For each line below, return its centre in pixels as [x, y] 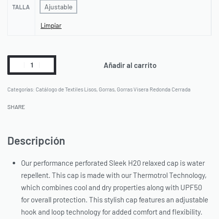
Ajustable [58, 6]
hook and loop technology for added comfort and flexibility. [112, 212]
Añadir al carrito [130, 65]
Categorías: [22, 89]
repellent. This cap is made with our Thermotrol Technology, [114, 175]
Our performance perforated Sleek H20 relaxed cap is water [113, 163]
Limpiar [51, 26]
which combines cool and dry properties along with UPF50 [112, 187]
